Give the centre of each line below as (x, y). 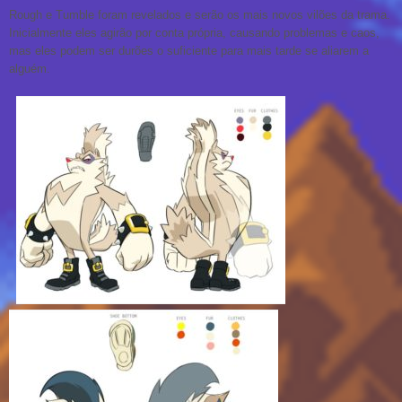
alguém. (30, 69)
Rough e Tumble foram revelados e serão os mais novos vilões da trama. (200, 15)
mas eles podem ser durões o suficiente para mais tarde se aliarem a (189, 51)
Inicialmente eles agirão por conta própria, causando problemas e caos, (194, 33)
